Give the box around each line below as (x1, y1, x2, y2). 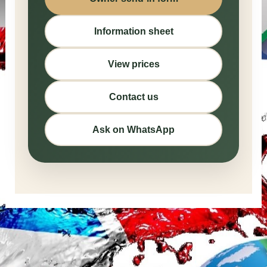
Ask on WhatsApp (92, 124, 175, 135)
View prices (107, 58, 160, 69)
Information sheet (94, 26, 173, 36)
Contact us (108, 91, 159, 102)
